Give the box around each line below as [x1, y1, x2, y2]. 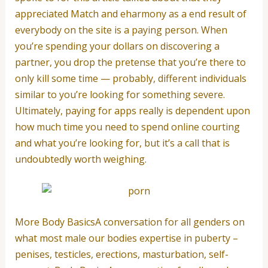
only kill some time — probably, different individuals [14, 71, 246, 85]
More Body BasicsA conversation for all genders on [14, 215, 245, 229]
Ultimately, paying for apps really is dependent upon [14, 103, 250, 117]
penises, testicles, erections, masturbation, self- [14, 248, 229, 261]
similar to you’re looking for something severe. [14, 87, 225, 101]
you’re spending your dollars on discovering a [14, 39, 220, 53]
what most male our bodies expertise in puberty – [14, 232, 238, 245]
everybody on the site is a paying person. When [14, 23, 227, 36]
